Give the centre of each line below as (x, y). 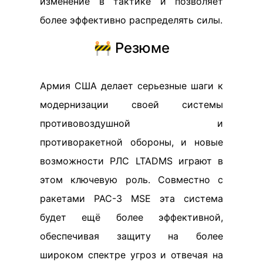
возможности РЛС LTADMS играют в (131, 161)
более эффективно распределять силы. (131, 20)
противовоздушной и (131, 123)
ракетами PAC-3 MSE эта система (131, 198)
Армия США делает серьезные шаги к (131, 85)
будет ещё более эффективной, (131, 217)
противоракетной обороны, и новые (131, 142)
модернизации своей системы (131, 104)
